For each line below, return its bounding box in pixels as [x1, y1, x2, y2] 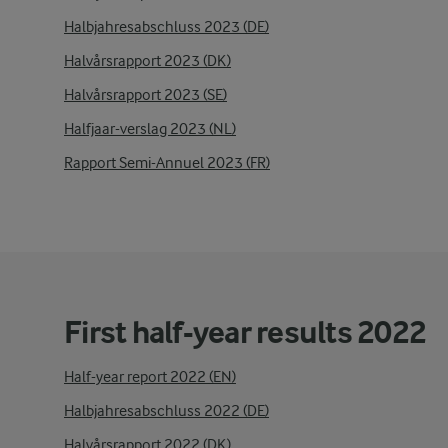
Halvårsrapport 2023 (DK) [64, 52, 231, 70]
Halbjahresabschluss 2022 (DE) [64, 402, 269, 420]
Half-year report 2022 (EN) [64, 368, 236, 386]
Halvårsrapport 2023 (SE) [64, 86, 227, 104]
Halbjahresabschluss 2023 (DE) [64, 18, 269, 36]
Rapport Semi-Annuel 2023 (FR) [64, 154, 270, 172]
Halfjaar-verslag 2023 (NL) [64, 120, 236, 138]
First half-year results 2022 [64, 314, 426, 351]
